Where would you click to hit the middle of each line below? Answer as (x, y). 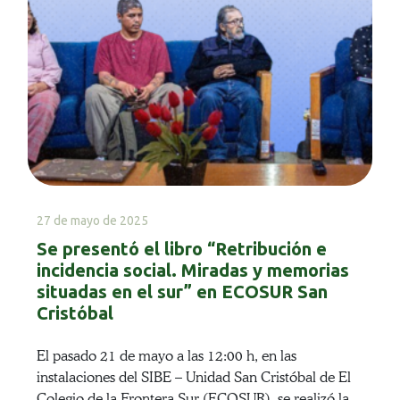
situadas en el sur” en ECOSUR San (182, 292)
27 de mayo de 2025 (92, 221)
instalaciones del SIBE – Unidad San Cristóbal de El (193, 378)
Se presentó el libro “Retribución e (181, 249)
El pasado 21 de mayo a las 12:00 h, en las (166, 356)
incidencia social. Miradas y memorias (192, 271)
